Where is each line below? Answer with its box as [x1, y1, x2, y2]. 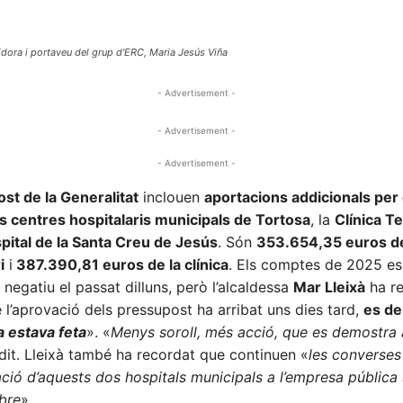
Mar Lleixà [292, 278, 365, 297]
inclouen [138, 188, 204, 207]
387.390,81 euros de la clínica [12, 255, 228, 274]
